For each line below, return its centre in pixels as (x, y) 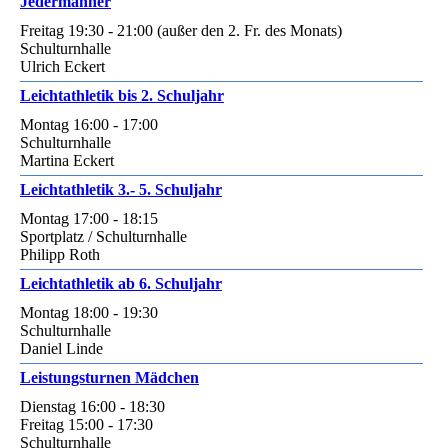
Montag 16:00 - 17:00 (89, 124)
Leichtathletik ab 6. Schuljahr (121, 283)
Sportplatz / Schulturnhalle (103, 236)
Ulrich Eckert (62, 66)
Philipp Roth (60, 254)
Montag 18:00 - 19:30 (89, 312)
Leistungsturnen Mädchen (109, 377)
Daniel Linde (61, 348)
